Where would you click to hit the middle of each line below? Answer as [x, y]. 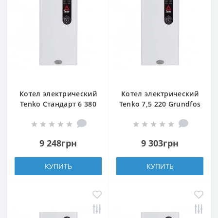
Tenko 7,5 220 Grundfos [160, 104]
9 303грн [160, 143]
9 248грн [58, 143]
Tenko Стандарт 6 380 [58, 104]
